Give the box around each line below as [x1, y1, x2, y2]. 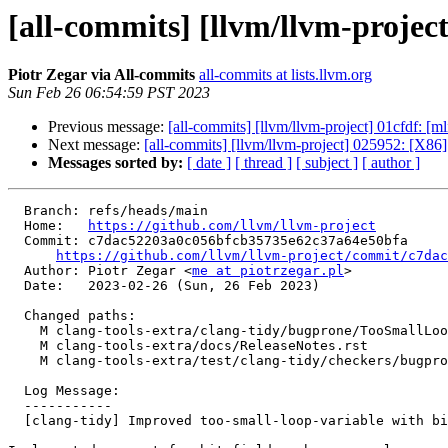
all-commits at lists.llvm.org [199, 66, 372, 84]
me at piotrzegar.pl [192, 263, 344, 279]
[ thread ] [235, 154, 292, 172]
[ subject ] [296, 154, 358, 172]
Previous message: [48, 118, 168, 136]
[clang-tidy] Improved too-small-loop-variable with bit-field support [8, 413, 24, 429]
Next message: [48, 136, 144, 154]
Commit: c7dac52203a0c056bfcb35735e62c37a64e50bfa [8, 233, 24, 249]
